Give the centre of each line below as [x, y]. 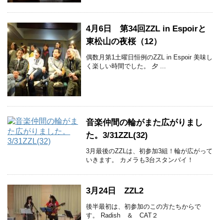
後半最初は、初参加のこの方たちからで [143, 206]
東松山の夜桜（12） [124, 41]
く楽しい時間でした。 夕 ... [126, 66]
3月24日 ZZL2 [115, 191]
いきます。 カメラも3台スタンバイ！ [140, 160]
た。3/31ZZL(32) [117, 135]
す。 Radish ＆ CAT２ [122, 215]
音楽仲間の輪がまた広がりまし [144, 122]
